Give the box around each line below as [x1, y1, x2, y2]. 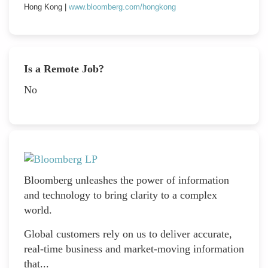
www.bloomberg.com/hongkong [69, 2, 176, 11]
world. [24, 204, 52, 217]
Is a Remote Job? [24, 62, 104, 75]
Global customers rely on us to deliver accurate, [24, 228, 232, 240]
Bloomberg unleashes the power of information [24, 174, 229, 187]
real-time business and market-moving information [24, 243, 244, 255]
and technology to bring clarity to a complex [24, 189, 217, 202]
